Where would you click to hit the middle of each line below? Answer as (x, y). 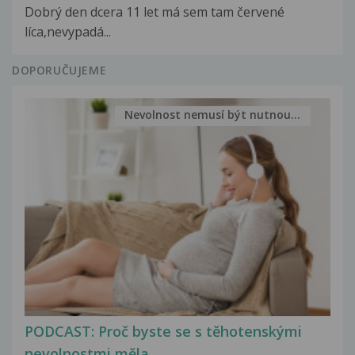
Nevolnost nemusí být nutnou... (213, 115)
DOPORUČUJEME (59, 70)
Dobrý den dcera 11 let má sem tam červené (155, 11)
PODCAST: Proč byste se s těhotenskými (163, 332)
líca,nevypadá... (68, 31)
